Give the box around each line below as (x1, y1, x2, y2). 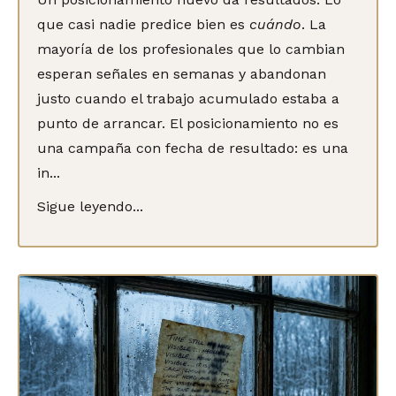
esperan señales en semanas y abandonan (37, 65, 326, 82)
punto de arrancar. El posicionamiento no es (37, 114, 339, 132)
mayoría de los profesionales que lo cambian (37, 40, 345, 57)
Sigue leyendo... (37, 197, 143, 215)
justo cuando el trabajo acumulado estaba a (37, 89, 339, 107)
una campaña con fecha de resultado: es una (37, 139, 348, 156)
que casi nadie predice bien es (37, 15, 249, 33)
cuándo (249, 15, 301, 33)
